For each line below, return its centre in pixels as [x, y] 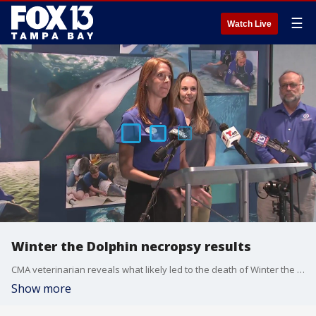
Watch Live [249, 24]
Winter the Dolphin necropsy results [131, 246]
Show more [41, 288]
